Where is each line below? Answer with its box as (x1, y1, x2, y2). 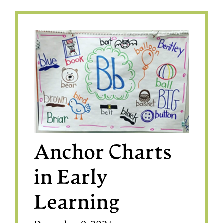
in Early (34, 168, 108, 189)
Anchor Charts (34, 143, 172, 164)
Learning (34, 193, 120, 214)
